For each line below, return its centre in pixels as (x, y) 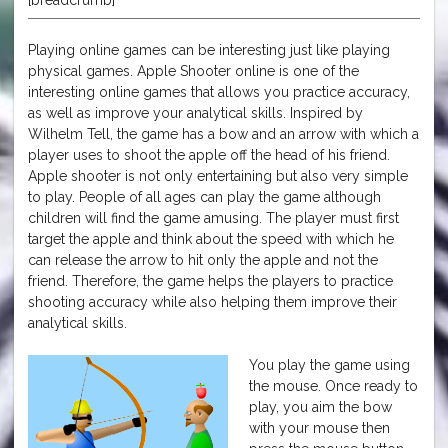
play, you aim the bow (320, 406)
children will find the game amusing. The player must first (213, 217)
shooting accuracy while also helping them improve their (212, 301)
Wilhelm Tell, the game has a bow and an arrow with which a (223, 133)
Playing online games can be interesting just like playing (209, 49)
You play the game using (329, 364)
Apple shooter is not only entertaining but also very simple (218, 175)
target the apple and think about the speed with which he (211, 238)
